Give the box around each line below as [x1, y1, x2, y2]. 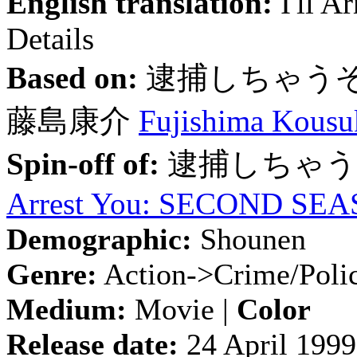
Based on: [6, 61, 138, 95]
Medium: [6, 292, 127, 326]
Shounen [192, 222, 306, 256]
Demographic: [6, 222, 192, 256]
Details [6, 22, 94, 56]
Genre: [6, 257, 97, 291]
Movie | [127, 292, 237, 326]
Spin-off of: [6, 147, 159, 181]
